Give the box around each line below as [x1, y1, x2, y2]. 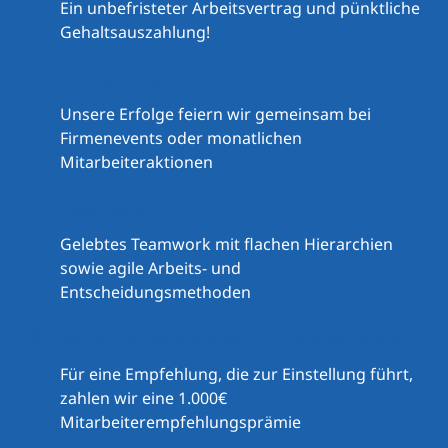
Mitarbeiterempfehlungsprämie [60, 411, 301, 434]
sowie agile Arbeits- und [60, 257, 241, 280]
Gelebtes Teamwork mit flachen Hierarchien [60, 233, 393, 256]
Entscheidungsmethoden [60, 281, 251, 304]
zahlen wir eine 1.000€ [60, 387, 227, 410]
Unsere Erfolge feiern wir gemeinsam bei [60, 103, 371, 126]
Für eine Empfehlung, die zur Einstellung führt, [60, 363, 413, 386]
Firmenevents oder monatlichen [60, 127, 302, 150]
